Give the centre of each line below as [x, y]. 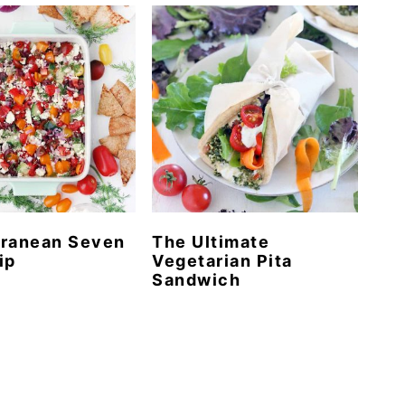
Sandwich [197, 279]
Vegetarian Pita [222, 260]
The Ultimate [211, 241]
